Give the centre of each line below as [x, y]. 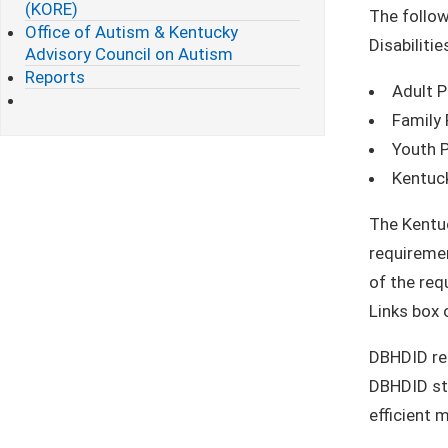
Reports [55, 76]
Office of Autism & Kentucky [131, 31]
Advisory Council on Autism [129, 53]
